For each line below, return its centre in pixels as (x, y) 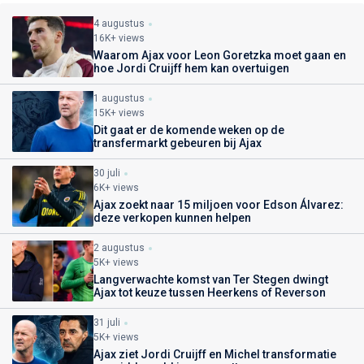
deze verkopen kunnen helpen (172, 217)
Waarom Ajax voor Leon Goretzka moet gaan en (220, 55)
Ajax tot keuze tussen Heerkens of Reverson (210, 292)
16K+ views (119, 38)
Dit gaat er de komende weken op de (189, 130)
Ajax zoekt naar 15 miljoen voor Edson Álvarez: (219, 204)
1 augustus (119, 98)
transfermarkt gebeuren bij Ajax (178, 143)
